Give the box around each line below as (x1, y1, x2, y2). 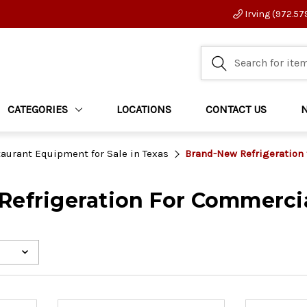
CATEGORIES (8, 103, 68, 116)
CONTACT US (205, 103, 267, 116)
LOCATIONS (116, 103, 171, 116)
